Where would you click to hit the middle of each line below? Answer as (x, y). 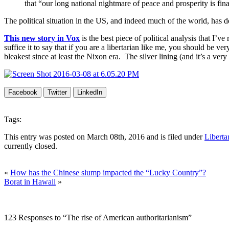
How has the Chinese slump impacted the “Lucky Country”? (108, 172)
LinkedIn (90, 92)
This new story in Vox (42, 38)
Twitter (57, 92)
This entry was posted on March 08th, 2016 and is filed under (104, 136)
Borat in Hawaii (30, 181)
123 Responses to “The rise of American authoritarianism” (98, 217)
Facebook (23, 92)
